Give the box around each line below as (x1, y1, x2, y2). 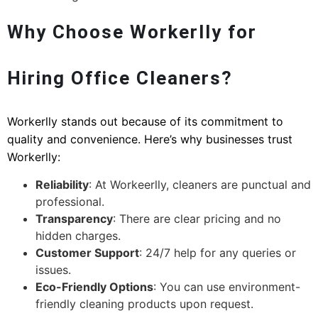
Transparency (35, 212, 113, 226)
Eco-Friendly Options (35, 280, 153, 295)
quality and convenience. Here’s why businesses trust (7, 132, 292, 147)
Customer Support (35, 246, 139, 261)
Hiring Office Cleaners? (7, 67, 233, 89)
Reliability (35, 177, 89, 192)
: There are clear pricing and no (113, 212, 281, 226)
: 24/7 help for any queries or (139, 246, 296, 261)
